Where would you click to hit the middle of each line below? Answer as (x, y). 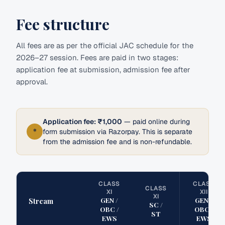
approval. (32, 82)
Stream (41, 201)
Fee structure (63, 24)
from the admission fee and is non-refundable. (117, 142)
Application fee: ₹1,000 (82, 122)
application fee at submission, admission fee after (103, 70)
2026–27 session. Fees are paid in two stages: (97, 58)
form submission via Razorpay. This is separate (118, 132)
